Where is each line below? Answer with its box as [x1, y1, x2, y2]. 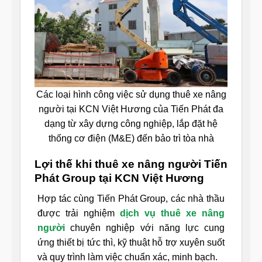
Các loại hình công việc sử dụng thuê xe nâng [36, 89, 226, 99]
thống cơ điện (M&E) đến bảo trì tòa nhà [48, 133, 214, 143]
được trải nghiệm [37, 208, 120, 219]
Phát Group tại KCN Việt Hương [35, 172, 204, 185]
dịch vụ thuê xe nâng [120, 208, 225, 219]
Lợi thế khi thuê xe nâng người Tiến [35, 158, 227, 171]
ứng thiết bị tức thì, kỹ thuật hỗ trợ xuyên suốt [37, 237, 225, 248]
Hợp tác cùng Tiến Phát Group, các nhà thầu [37, 194, 225, 204]
